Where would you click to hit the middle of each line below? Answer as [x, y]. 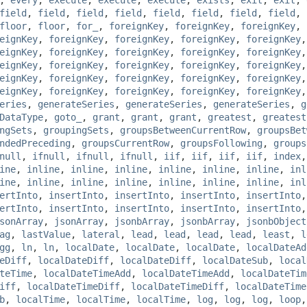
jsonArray [79, 221]
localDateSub [235, 260]
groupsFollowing [221, 143]
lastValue [46, 234]
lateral [101, 234]
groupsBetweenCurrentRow [183, 130]
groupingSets [76, 130]
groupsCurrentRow [125, 143]
